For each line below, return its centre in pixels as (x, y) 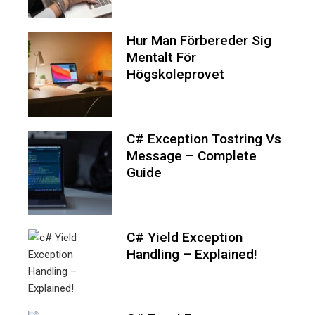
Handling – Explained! (192, 255)
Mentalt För (161, 58)
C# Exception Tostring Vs (204, 139)
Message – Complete (192, 156)
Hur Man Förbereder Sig (199, 41)
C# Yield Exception (185, 238)
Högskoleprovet (175, 75)
